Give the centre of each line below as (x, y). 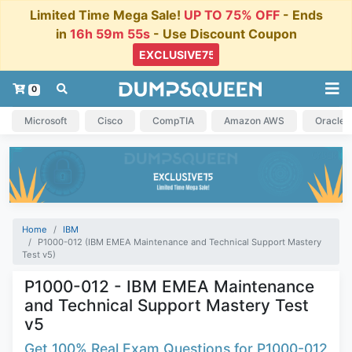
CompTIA (173, 120)
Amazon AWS (255, 120)
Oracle (330, 120)
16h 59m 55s (110, 33)
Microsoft (46, 120)
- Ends (301, 15)
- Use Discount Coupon (223, 33)
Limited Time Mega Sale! (106, 15)
